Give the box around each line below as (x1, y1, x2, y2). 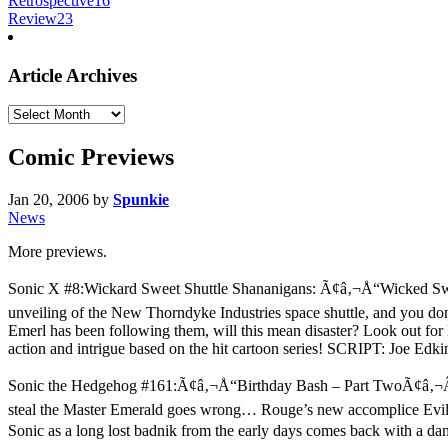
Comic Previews (8, 144, 174, 171)
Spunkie (113, 191, 169, 209)
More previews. (8, 243, 107, 261)
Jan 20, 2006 (8, 191, 89, 209)
